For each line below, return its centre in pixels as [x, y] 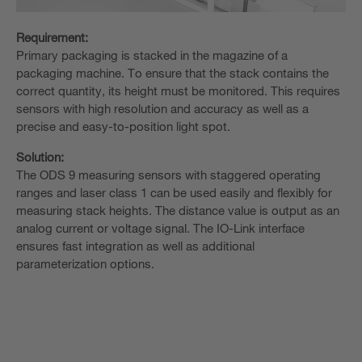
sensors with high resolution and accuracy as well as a [162, 109]
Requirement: [52, 38]
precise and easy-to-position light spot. [123, 126]
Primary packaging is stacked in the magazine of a [152, 55]
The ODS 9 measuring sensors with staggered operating [168, 175]
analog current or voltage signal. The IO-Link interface [160, 228]
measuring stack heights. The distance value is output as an [178, 210]
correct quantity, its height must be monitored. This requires [178, 91]
